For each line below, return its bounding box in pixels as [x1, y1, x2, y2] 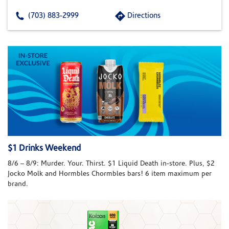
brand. [8, 180, 28, 189]
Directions [127, 12, 161, 20]
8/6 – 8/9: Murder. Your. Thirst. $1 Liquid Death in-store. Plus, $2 [8, 160, 215, 168]
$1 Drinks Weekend [8, 144, 81, 153]
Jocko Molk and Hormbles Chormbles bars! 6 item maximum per [8, 170, 212, 178]
